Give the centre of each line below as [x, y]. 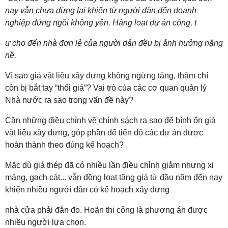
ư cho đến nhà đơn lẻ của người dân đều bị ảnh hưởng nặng [114, 43]
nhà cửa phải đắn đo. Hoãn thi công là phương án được [106, 210]
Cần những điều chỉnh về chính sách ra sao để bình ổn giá [110, 120]
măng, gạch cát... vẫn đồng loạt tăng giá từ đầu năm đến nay [114, 177]
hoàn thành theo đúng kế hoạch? [64, 145]
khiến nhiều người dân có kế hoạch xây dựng [87, 190]
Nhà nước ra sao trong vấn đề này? [69, 100]
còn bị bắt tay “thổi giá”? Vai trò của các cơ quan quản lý [106, 88]
